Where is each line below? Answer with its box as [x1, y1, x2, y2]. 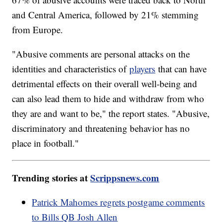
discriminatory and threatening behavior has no [12, 122, 190, 135]
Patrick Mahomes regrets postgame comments [32, 196, 205, 209]
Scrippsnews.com [90, 171, 160, 185]
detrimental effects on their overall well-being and [12, 77, 198, 90]
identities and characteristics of [12, 62, 130, 75]
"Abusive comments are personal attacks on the [12, 48, 190, 60]
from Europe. [12, 23, 63, 36]
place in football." [12, 137, 79, 150]
